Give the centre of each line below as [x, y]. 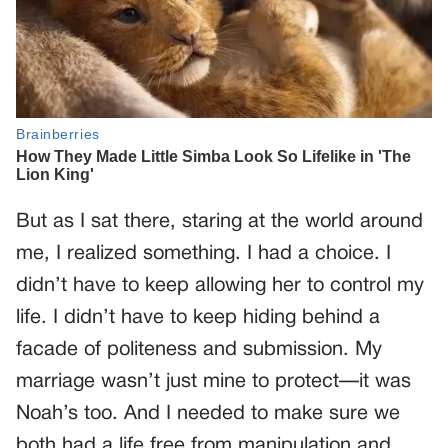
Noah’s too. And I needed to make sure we [208, 413]
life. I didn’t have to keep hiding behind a [198, 317]
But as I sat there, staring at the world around [219, 221]
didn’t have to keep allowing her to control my [220, 285]
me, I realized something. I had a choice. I [203, 253]
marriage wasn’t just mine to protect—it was [213, 381]
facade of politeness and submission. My [199, 349]
